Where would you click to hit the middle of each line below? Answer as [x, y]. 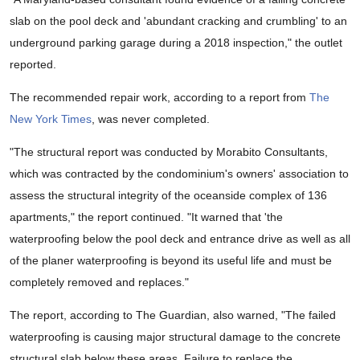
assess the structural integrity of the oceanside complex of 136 [168, 196]
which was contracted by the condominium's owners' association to [179, 174]
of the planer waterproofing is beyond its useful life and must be [171, 261]
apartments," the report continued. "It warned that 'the [146, 217]
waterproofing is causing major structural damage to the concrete [175, 337]
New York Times [51, 119]
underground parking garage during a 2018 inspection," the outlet [176, 43]
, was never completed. [151, 119]
